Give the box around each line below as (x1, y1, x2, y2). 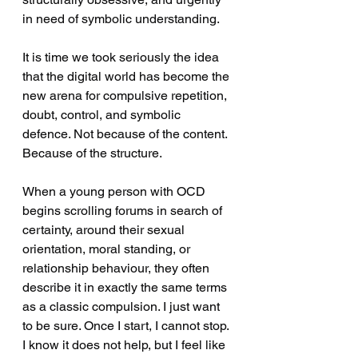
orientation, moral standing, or (22, 241, 193, 257)
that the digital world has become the (22, 69, 233, 84)
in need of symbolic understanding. (22, 11, 220, 26)
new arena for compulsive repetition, (22, 88, 230, 103)
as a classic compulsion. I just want (22, 299, 223, 314)
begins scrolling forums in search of (22, 203, 225, 218)
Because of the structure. (22, 145, 162, 161)
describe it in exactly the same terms (22, 280, 230, 295)
